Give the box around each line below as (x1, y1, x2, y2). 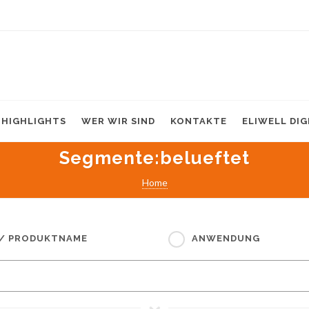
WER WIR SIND (81, 116, 155, 126)
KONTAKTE (170, 116, 227, 126)
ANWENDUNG (192, 233, 260, 244)
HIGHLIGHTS (1, 116, 66, 126)
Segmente (59, 148, 154, 168)
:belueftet (154, 148, 250, 168)
